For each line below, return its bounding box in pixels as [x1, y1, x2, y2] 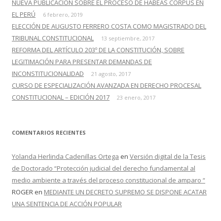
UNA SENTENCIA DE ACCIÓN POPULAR [12, 199, 122, 209]
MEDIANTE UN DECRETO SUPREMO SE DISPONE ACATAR [44, 187, 207, 197]
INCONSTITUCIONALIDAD [12, 69, 84, 78]
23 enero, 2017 [117, 94, 155, 102]
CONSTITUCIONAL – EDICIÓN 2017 [12, 93, 110, 102]
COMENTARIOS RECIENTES [12, 129, 86, 137]
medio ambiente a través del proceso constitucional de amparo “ [12, 176, 205, 185]
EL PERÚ [12, 10, 36, 19]
